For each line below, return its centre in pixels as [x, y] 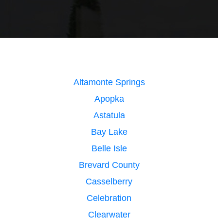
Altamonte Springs [109, 82]
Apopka [109, 99]
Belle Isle [109, 148]
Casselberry [109, 181]
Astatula [109, 115]
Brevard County [109, 165]
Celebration [109, 198]
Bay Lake [109, 132]
